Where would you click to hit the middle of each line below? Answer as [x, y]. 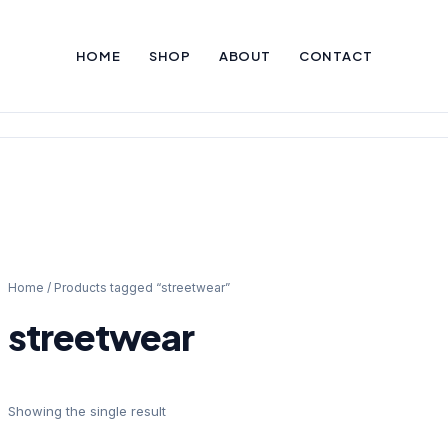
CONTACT [335, 56]
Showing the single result [87, 411]
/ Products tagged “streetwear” [137, 288]
